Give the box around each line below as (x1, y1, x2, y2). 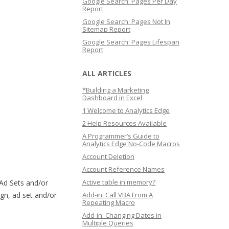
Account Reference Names (82, 165, 165, 174)
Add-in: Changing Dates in (82, 211, 162, 220)
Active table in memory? (82, 177, 155, 187)
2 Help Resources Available (82, 119, 167, 128)
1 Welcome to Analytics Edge (82, 106, 170, 115)
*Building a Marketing (82, 85, 149, 95)
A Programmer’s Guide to (82, 131, 159, 141)
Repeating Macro (82, 198, 135, 207)
